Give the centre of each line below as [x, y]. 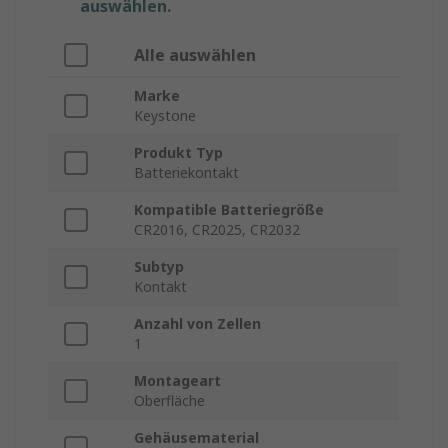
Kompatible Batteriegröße [229, 210]
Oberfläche [169, 401]
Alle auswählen [195, 55]
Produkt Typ [178, 153]
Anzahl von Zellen [197, 324]
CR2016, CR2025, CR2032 [217, 230]
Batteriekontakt [186, 173]
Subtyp [159, 267]
